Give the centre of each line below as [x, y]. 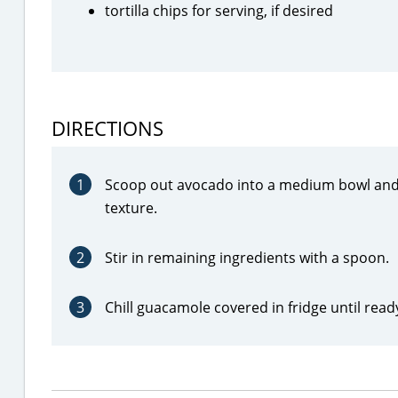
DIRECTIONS [107, 128]
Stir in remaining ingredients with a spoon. [247, 258]
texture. [131, 208]
